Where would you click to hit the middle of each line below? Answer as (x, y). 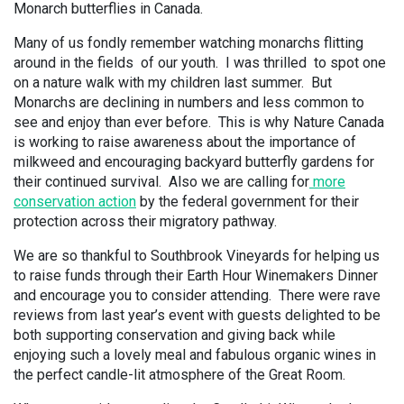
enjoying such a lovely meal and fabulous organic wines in (195, 355)
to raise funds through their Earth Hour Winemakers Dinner (196, 275)
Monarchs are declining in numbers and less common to (189, 102)
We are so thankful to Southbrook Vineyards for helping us (197, 256)
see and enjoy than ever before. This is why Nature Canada (199, 122)
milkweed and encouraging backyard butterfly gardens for (194, 162)
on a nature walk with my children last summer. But (173, 83)
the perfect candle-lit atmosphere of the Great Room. (179, 375)
